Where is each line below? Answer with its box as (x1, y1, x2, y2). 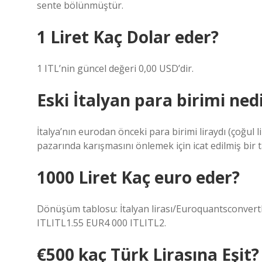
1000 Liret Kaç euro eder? (37, 166, 240, 188)
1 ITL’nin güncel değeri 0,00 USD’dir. (37, 62, 194, 75)
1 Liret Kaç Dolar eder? (37, 26, 219, 48)
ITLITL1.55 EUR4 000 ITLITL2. (37, 216, 166, 229)
